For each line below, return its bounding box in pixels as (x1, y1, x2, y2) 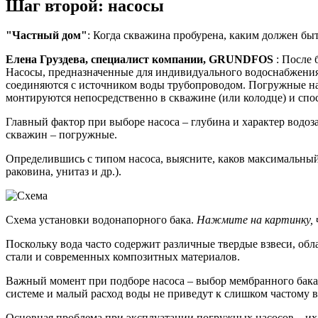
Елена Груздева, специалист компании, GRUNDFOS (6, 53, 273, 66)
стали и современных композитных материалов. (6, 251, 240, 263)
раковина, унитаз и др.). (6, 165, 121, 178)
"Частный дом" (6, 29, 87, 42)
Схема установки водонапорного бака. (6, 214, 197, 226)
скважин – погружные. (6, 128, 117, 141)
